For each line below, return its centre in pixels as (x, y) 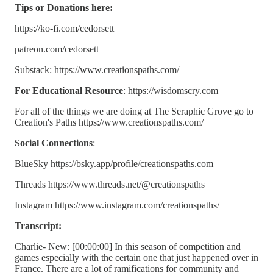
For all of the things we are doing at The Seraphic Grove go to (134, 111)
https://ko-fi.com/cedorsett (64, 28)
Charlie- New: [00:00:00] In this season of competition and (128, 246)
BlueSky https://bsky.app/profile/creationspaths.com (114, 163)
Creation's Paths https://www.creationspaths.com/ (109, 122)
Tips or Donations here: (64, 7)
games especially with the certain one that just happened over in (136, 257)
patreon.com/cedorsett (57, 49)
